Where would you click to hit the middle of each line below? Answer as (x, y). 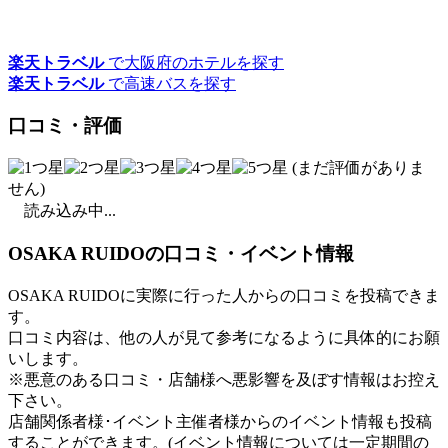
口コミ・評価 (65, 126)
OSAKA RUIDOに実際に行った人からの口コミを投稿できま (224, 295)
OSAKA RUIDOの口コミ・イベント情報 (181, 253)
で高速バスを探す (170, 83)
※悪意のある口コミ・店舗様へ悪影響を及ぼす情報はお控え (224, 379)
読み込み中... (70, 211)
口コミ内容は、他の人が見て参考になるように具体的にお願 (224, 337)
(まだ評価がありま (356, 168)
